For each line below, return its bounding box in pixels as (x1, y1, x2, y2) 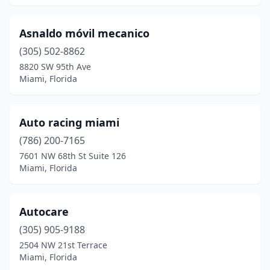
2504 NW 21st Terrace (19, 239, 107, 251)
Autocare (19, 204, 69, 219)
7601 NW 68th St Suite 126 (19, 150, 126, 162)
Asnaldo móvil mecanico (19, 26, 149, 40)
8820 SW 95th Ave (19, 61, 91, 72)
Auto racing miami (19, 115, 119, 130)
